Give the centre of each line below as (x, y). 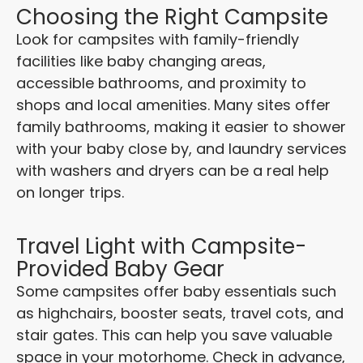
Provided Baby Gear (120, 269)
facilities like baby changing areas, (141, 62)
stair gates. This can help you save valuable (174, 335)
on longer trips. (70, 193)
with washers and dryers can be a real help (173, 171)
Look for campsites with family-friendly (158, 40)
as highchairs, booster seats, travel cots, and (180, 314)
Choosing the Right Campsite (172, 17)
